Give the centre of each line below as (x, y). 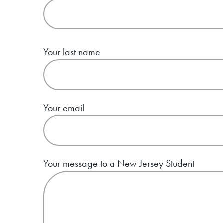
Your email (64, 107)
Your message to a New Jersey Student (119, 163)
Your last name (72, 52)
